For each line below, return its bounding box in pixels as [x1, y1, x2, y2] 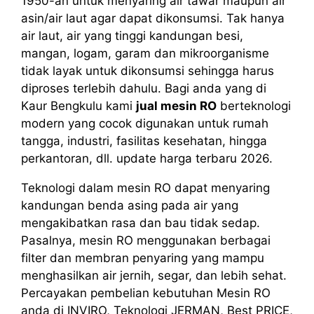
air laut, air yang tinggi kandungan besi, [21, 28, 243, 43]
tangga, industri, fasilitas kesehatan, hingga [21, 133, 267, 148]
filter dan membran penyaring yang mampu [21, 250, 264, 265]
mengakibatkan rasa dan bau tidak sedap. [21, 215, 260, 230]
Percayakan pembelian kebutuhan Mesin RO [21, 285, 271, 300]
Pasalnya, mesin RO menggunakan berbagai [21, 233, 271, 247]
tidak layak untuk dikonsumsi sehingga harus [21, 63, 274, 78]
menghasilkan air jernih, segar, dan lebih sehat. [21, 268, 287, 282]
